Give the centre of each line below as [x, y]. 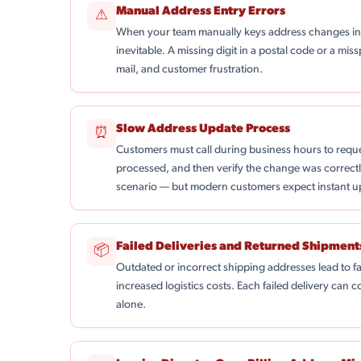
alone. [131, 305]
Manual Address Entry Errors [201, 12]
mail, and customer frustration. [190, 70]
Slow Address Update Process [203, 129]
